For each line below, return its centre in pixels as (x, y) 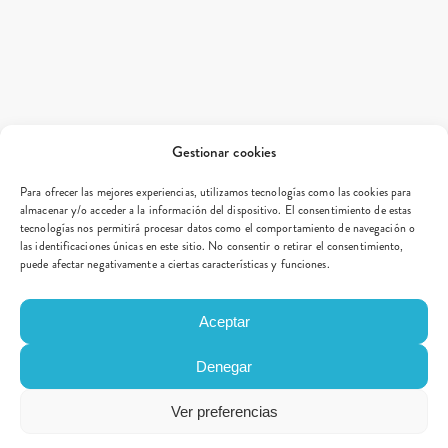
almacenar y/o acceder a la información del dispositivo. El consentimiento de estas (216, 210)
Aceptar (224, 321)
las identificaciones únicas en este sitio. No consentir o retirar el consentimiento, (212, 246)
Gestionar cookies (224, 152)
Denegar (224, 366)
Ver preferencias (224, 411)
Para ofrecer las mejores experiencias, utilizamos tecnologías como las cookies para (216, 192)
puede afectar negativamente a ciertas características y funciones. (175, 264)
